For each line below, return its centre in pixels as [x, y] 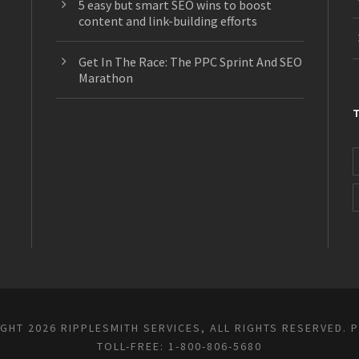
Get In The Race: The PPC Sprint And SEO [190, 62]
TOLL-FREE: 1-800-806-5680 [179, 346]
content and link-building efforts [167, 21]
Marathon [105, 78]
